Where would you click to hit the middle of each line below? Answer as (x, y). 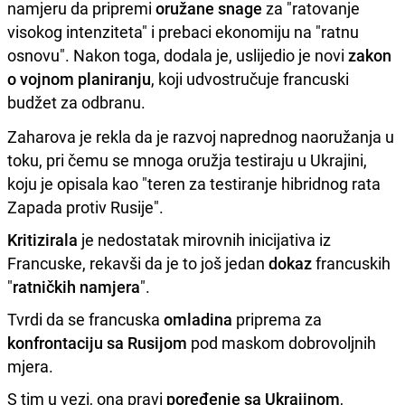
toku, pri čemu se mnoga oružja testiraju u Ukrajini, (187, 160)
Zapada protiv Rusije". (85, 207)
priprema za (277, 319)
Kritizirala (42, 239)
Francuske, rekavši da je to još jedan (138, 263)
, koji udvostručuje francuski (250, 78)
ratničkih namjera (76, 286)
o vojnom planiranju (79, 78)
